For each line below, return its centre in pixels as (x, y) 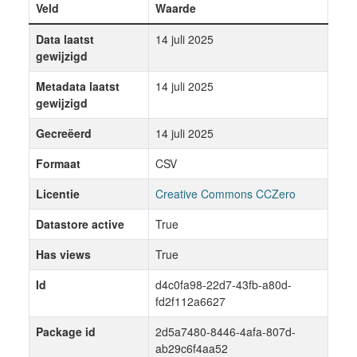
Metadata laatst (78, 86)
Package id (66, 331)
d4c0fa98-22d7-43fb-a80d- (224, 284)
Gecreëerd (64, 133)
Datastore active (80, 224)
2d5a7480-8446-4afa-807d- (226, 331)
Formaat (58, 163)
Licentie (58, 194)
